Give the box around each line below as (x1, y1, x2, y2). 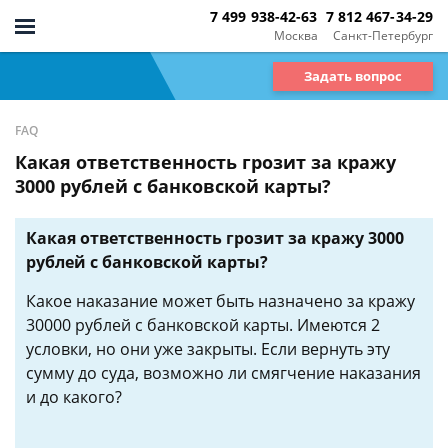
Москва (273, 26, 318, 44)
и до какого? (26, 386, 122, 408)
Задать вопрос (304, 66, 402, 85)
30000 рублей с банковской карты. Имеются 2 (26, 314, 380, 336)
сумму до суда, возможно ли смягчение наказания (26, 362, 421, 384)
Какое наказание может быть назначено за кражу (26, 290, 415, 312)
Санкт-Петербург (333, 26, 433, 44)
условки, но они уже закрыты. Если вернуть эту (26, 338, 390, 360)
